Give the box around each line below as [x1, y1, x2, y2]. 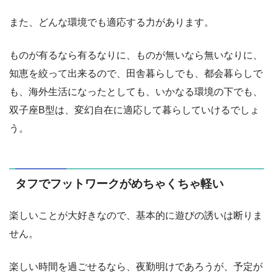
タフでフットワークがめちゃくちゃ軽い [15, 177, 224, 190]
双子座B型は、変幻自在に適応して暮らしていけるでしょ [9, 104, 260, 115]
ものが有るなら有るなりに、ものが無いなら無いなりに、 [9, 49, 263, 60]
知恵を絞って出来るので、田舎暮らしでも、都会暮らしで [9, 68, 263, 79]
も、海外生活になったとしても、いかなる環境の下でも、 [9, 86, 263, 97]
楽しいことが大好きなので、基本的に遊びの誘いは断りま [9, 210, 263, 221]
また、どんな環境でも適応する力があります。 [9, 16, 214, 27]
